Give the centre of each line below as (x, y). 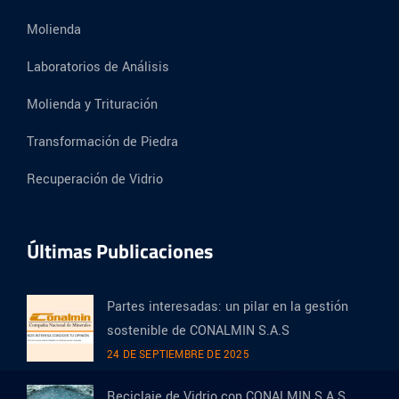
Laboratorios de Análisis (98, 67)
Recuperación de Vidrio (95, 179)
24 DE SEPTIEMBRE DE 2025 (178, 354)
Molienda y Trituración (92, 104)
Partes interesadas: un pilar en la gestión (228, 306)
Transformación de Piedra (102, 142)
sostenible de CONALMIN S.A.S (198, 330)
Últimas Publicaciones (120, 251)
